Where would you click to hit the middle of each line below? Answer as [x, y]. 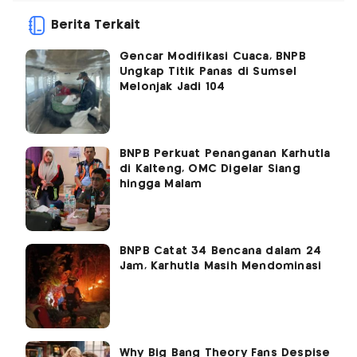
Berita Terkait [96, 25]
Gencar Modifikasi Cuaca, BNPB [213, 57]
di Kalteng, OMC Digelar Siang [210, 169]
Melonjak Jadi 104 [173, 87]
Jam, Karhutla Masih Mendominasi [221, 267]
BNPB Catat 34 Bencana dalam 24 [220, 251]
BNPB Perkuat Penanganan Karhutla [225, 154]
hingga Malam [161, 184]
